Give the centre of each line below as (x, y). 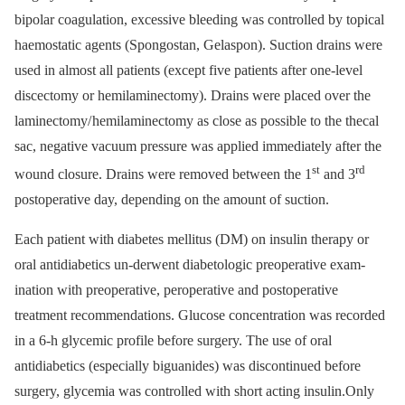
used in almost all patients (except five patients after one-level (188, 71)
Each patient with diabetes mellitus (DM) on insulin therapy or (192, 240)
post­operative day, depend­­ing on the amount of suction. (172, 200)
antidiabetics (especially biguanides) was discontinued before (188, 366)
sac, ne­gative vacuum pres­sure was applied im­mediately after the (198, 146)
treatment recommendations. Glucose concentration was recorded (200, 316)
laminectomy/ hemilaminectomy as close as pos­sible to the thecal (197, 121)
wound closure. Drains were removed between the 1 (163, 174)
